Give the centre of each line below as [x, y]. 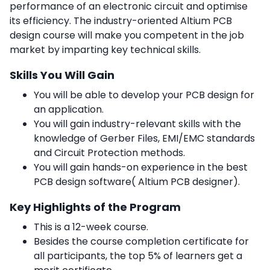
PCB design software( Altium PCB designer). [137, 182]
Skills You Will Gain [62, 75]
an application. [69, 110]
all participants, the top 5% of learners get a [138, 256]
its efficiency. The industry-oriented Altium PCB [121, 21]
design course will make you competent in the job [127, 36]
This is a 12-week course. [91, 227]
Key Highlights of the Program [95, 207]
